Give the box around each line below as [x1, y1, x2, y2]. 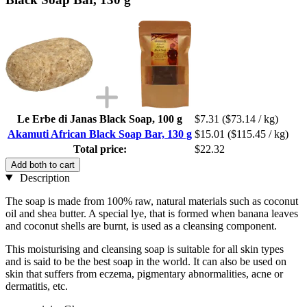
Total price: [73, 143, 127, 155]
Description [16, 171, 70, 184]
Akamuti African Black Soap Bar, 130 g [8, 127, 192, 140]
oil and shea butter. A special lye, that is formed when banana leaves [5, 207, 298, 219]
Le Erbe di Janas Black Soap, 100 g [17, 112, 182, 125]
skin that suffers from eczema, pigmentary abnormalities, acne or [5, 267, 283, 280]
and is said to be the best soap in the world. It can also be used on [5, 255, 286, 267]
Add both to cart [11, 159, 75, 170]
